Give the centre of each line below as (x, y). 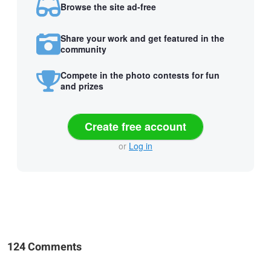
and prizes (82, 86)
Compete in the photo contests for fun (140, 75)
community (83, 49)
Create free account (135, 126)
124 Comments (44, 247)
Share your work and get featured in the (142, 38)
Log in (141, 145)
